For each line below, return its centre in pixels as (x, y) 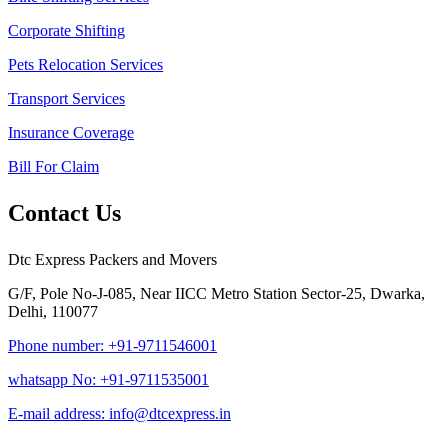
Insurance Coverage (71, 133)
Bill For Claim (53, 167)
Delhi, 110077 (53, 312)
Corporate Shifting (66, 31)
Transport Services (66, 99)
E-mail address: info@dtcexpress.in (119, 414)
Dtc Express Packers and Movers (112, 260)
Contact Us (64, 213)
